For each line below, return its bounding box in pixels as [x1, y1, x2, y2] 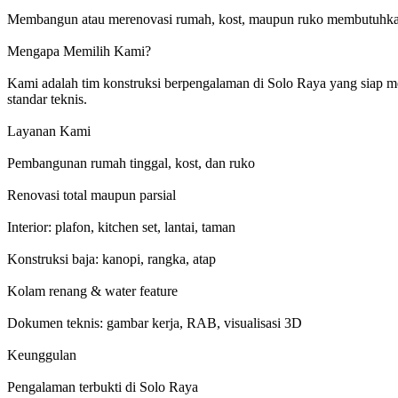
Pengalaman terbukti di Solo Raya [7, 379, 198, 395]
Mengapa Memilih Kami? [7, 44, 151, 60]
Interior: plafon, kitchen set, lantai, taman [7, 219, 235, 235]
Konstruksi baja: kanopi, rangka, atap [7, 251, 216, 267]
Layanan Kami [7, 123, 91, 139]
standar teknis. [7, 92, 87, 107]
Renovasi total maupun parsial [7, 187, 176, 203]
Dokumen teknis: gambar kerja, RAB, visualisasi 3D [7, 315, 302, 331]
